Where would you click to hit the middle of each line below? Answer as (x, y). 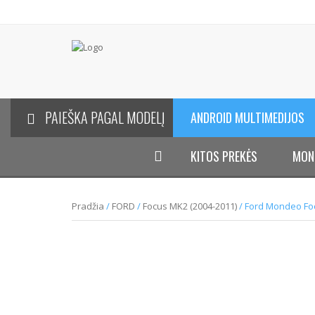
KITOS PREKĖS (224, 156)
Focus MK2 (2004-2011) (190, 206)
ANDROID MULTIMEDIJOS (248, 117)
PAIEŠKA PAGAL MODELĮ (104, 117)
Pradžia (88, 206)
